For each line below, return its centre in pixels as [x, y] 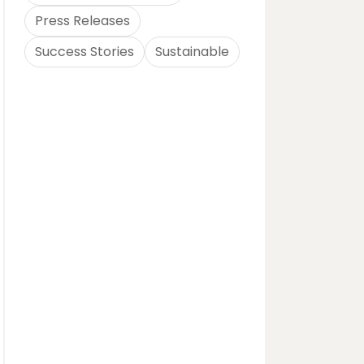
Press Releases [82, 21]
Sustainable [192, 52]
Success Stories [84, 52]
